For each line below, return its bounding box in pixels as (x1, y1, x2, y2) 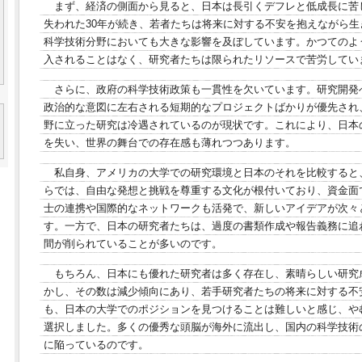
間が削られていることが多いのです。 (44, 238, 222, 250)
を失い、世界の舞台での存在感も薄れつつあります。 (44, 137, 296, 149)
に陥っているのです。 (44, 339, 149, 351)
